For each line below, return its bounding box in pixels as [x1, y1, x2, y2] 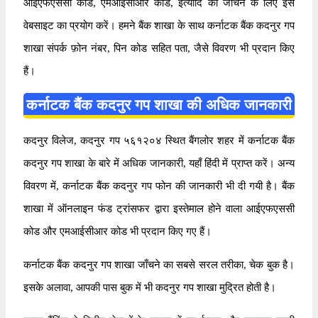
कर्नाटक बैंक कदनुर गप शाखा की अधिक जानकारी [26, 96, 292, 113]
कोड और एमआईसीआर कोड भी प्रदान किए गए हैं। [23, 225, 212, 237]
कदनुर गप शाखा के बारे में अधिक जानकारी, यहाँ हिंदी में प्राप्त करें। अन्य [23, 157, 295, 169]
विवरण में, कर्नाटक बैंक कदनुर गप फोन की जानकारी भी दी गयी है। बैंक [23, 180, 295, 192]
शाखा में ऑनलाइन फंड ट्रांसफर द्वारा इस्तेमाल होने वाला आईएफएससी [23, 202, 295, 214]
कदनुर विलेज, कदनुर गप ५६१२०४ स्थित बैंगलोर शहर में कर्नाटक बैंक [23, 134, 295, 146]
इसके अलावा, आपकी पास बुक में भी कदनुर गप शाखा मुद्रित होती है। [23, 281, 276, 293]
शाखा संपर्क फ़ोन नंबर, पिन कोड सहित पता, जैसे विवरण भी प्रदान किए [23, 42, 295, 54]
